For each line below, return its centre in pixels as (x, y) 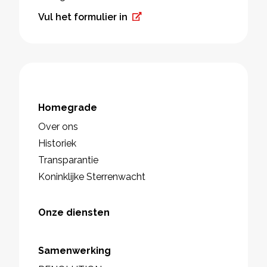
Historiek (57, 144)
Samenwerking (74, 251)
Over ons (58, 127)
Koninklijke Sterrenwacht (92, 177)
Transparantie (68, 160)
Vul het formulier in (83, 17)
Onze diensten (74, 213)
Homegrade (68, 108)
